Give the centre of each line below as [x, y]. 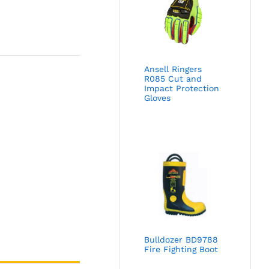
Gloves [158, 98]
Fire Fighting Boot [181, 249]
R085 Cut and [173, 78]
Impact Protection [182, 88]
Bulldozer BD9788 [181, 240]
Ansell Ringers [173, 69]
